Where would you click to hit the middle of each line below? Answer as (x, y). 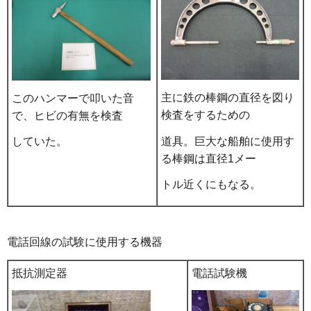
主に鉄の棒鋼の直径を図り (228, 97)
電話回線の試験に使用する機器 (85, 242)
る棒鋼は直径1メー (209, 158)
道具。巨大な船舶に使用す (228, 141)
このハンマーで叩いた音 (73, 98)
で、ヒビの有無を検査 (67, 115)
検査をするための (205, 115)
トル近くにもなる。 (211, 185)
